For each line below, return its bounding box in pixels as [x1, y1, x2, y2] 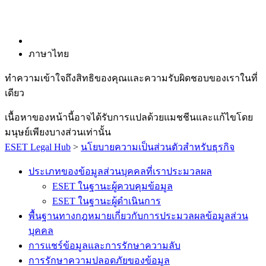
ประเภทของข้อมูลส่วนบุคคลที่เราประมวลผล [28, 166, 212, 176]
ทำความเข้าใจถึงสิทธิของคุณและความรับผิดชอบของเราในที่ [5, 73, 258, 83]
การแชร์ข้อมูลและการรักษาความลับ [28, 240, 180, 251]
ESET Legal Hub [5, 142, 71, 152]
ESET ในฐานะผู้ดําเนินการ [52, 196, 161, 206]
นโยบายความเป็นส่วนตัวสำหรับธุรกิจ [81, 142, 235, 152]
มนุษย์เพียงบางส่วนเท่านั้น [5, 127, 111, 137]
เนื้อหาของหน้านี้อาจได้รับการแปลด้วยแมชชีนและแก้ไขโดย [5, 112, 253, 122]
